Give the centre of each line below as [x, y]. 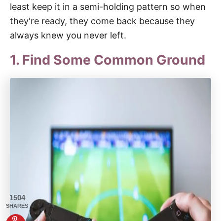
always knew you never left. [68, 35]
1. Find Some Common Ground [108, 60]
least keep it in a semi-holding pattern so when [108, 6]
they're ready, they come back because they [102, 21]
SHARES [17, 206]
